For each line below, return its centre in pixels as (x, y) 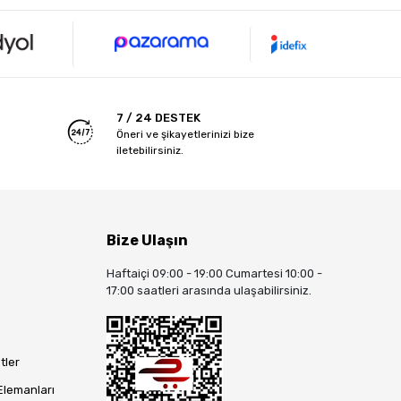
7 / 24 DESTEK (158, 118)
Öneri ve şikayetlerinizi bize (185, 135)
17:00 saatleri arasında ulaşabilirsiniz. (209, 291)
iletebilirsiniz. (149, 151)
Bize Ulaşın (148, 241)
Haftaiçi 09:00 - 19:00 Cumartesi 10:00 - (215, 274)
